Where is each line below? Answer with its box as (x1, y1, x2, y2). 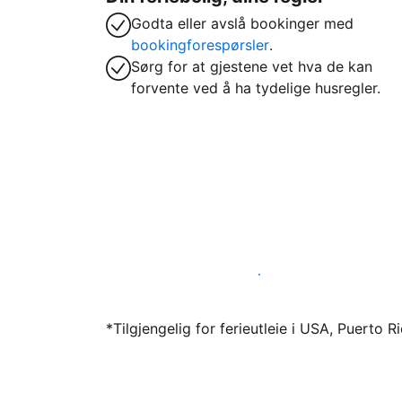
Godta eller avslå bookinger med (131, 14, 354, 32)
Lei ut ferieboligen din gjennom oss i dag (120, 266, 398, 284)
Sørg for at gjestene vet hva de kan (131, 57, 372, 75)
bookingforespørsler (131, 36, 269, 54)
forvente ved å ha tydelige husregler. (131, 79, 380, 97)
